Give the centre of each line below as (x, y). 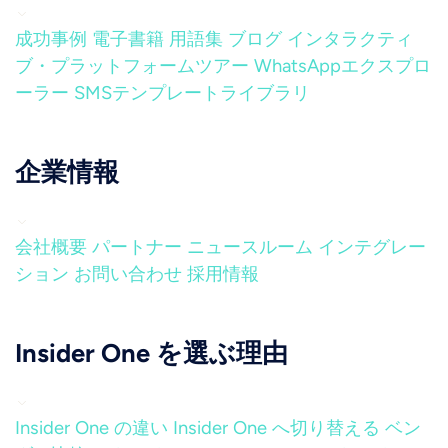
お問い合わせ (128, 274)
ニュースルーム (250, 247)
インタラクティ (350, 39)
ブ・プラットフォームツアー (132, 66)
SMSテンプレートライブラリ (192, 93)
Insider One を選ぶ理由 (151, 353)
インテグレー (372, 247)
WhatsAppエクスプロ (342, 66)
